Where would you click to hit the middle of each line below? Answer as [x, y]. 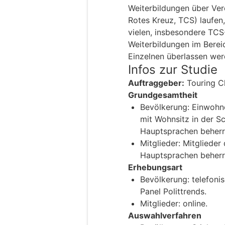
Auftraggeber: [156, 83]
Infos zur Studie [173, 70]
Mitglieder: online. [174, 204]
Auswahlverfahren [165, 216]
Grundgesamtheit [163, 95]
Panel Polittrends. [173, 192]
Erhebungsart [155, 167]
